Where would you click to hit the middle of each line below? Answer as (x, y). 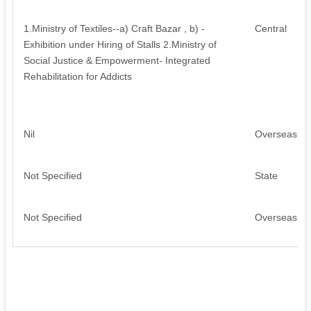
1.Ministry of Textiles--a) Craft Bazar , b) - (114, 28)
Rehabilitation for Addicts (77, 76)
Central (270, 28)
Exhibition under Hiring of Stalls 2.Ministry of (120, 44)
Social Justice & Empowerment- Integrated (117, 60)
